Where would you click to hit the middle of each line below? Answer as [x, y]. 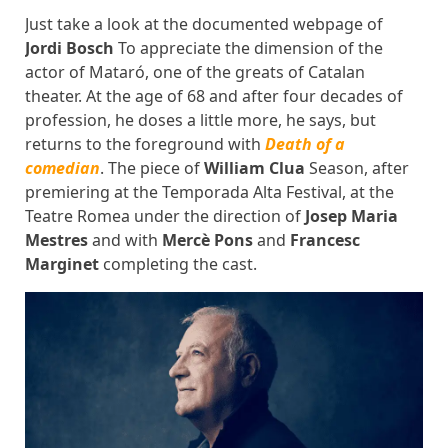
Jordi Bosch [71, 48]
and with [127, 240]
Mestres [58, 240]
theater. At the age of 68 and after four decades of [214, 96]
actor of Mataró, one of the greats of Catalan [195, 72]
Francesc [325, 240]
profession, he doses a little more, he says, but [200, 120]
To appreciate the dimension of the [250, 48]
